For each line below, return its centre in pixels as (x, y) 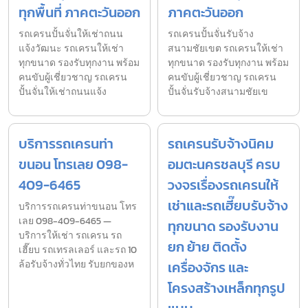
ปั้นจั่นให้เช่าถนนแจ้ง (63, 91)
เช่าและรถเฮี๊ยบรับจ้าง (228, 205)
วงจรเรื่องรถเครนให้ (223, 185)
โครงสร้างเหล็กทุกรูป (227, 288)
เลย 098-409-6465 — (65, 221)
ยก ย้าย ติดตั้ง (207, 246)
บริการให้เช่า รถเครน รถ (70, 235)
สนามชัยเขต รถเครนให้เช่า (225, 48)
